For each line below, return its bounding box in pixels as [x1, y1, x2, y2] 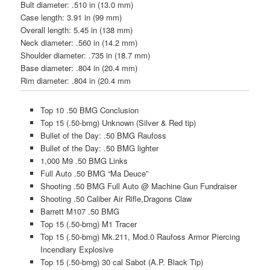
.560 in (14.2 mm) [76, 36, 138, 48]
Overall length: [20, 24, 74, 36]
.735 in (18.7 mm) [89, 49, 151, 61]
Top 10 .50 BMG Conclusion [40, 104, 139, 116]
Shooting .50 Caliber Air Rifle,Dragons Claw [40, 193, 192, 205]
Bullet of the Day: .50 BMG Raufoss [40, 130, 166, 142]
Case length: [20, 11, 67, 23]
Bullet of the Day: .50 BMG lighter [40, 142, 159, 154]
